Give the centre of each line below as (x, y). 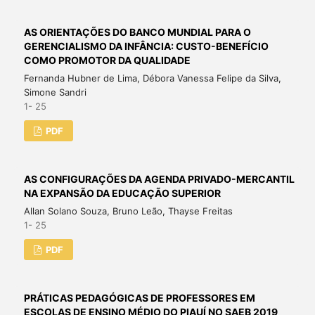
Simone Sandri (55, 92)
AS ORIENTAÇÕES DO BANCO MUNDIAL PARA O (137, 32)
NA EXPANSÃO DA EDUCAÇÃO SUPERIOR (122, 193)
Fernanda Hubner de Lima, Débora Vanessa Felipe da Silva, (152, 78)
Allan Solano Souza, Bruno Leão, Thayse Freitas (128, 211)
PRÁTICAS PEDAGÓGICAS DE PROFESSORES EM (139, 297)
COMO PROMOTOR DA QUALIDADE (107, 60)
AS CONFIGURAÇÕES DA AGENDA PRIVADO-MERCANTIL (159, 179)
